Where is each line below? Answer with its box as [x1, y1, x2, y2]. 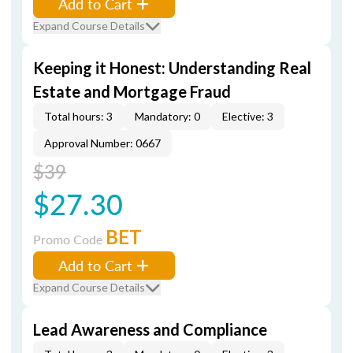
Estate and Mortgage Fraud [33, 82, 231, 101]
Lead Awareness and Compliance [33, 320, 267, 339]
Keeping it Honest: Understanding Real [33, 58, 311, 77]
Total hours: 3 [44, 110, 113, 123]
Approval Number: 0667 [44, 136, 161, 150]
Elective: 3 [222, 110, 273, 123]
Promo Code [33, 230, 106, 248]
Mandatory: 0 [135, 110, 200, 123]
